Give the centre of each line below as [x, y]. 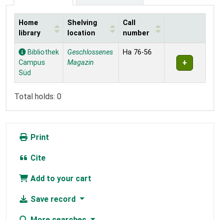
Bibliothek [42, 52]
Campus [32, 62]
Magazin [81, 62]
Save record [53, 199]
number [136, 33]
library [29, 33]
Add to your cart [60, 178]
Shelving [82, 23]
